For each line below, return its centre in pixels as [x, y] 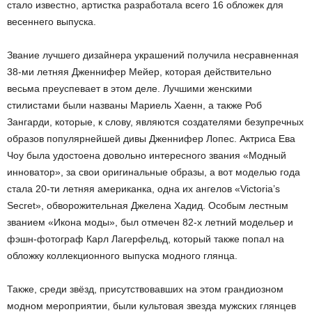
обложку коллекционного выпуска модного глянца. [122, 256]
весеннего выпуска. [52, 22]
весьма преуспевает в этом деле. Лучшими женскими [130, 88]
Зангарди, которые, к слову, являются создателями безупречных [155, 122]
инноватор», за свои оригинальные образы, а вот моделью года [154, 172]
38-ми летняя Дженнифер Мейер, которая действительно [139, 72]
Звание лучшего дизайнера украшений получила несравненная [153, 55]
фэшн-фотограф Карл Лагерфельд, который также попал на [146, 239]
